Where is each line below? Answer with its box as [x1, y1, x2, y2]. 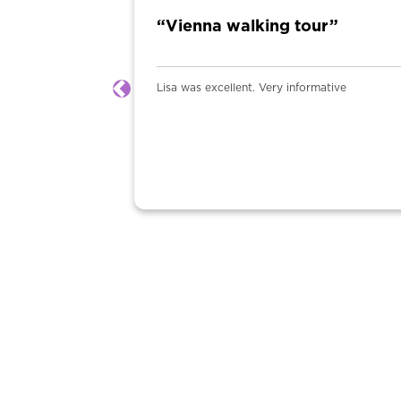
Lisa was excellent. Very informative [50, 82, 241, 93]
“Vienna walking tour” [50, 19, 233, 35]
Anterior [120, 90, 177, 105]
